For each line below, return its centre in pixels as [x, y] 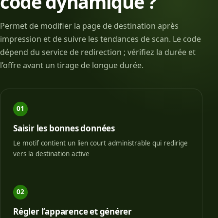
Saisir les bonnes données [64, 128]
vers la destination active [51, 154]
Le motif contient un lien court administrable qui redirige [100, 143]
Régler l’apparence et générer [73, 211]
